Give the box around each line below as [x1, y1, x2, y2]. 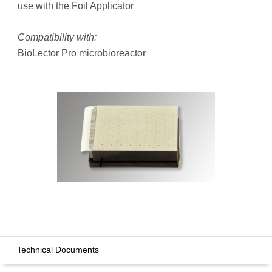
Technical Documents [17, 244, 99, 254]
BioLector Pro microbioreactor [18, 48, 146, 59]
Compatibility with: [18, 32, 97, 43]
